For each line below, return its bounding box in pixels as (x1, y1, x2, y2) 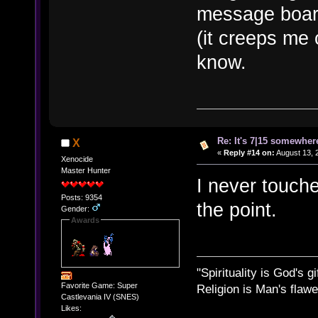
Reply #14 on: (223, 148, 275, 157)
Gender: (60, 204, 92, 213)
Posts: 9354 (60, 192, 102, 202)
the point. (197, 198, 277, 221)
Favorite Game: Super (60, 281, 138, 290)
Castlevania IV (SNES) (60, 292, 139, 302)
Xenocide (60, 155, 93, 164)
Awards (70, 215, 99, 224)
